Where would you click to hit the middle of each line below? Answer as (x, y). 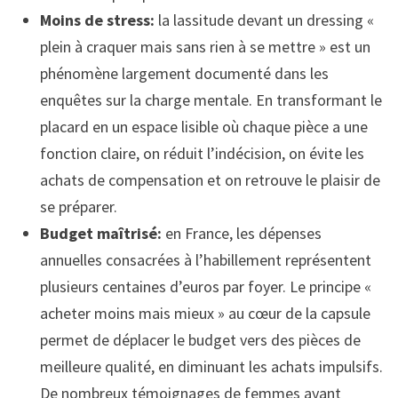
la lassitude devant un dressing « (264, 20)
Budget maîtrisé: (100, 233)
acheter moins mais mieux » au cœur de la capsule (205, 313)
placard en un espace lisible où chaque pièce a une (203, 126)
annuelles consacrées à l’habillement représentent (205, 259)
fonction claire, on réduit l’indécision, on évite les (202, 153)
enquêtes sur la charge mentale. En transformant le (211, 99)
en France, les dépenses (241, 233)
